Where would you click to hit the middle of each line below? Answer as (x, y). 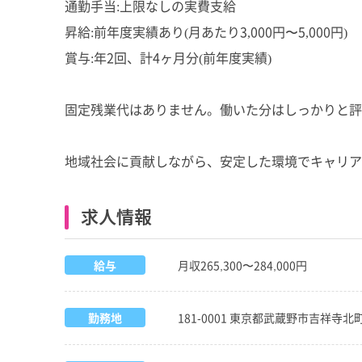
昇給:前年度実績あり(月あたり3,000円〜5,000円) (206, 32)
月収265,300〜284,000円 (242, 265)
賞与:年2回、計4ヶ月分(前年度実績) (168, 57)
